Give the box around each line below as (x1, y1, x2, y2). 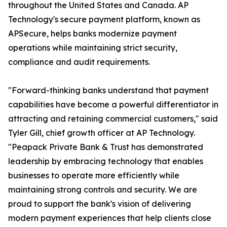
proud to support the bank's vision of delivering (8, 199, 191, 209)
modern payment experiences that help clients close (8, 213, 211, 223)
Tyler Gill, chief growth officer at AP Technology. (8, 128, 195, 138)
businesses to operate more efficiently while (8, 170, 179, 181)
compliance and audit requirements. (8, 57, 150, 67)
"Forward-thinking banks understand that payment (8, 85, 209, 96)
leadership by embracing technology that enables (8, 156, 203, 167)
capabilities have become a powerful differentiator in (8, 99, 218, 110)
